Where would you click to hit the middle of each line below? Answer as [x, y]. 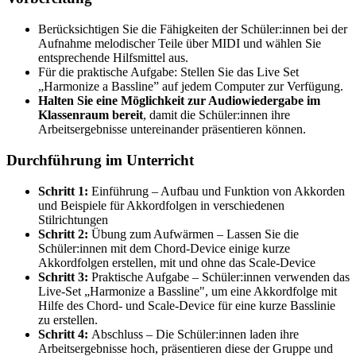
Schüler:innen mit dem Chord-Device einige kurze [164, 248]
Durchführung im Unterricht [102, 160]
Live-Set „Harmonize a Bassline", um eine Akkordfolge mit [188, 291]
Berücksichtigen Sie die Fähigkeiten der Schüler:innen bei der [193, 29]
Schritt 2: [63, 234]
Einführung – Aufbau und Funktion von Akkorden [217, 191]
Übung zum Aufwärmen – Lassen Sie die [193, 234]
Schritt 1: [63, 191]
